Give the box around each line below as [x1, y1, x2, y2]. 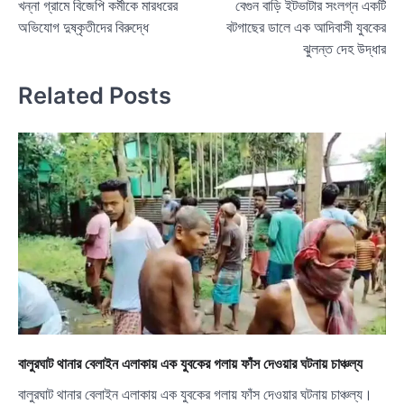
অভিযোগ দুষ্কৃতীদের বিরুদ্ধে [18, 15, 149, 38]
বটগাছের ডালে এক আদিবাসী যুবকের [226, 15, 386, 38]
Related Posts [18, 81, 171, 110]
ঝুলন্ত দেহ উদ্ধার [303, 37, 386, 60]
